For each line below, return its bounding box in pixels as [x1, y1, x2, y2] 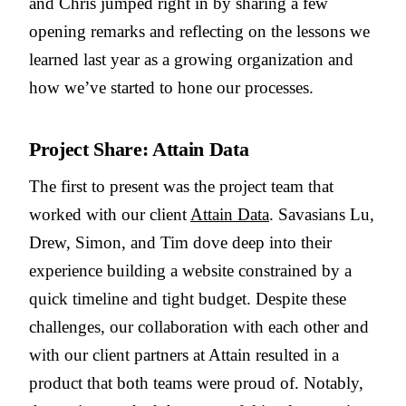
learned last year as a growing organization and [29, 50, 353, 70]
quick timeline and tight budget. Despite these [29, 289, 346, 309]
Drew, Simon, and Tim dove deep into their [29, 233, 332, 253]
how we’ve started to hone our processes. [29, 78, 318, 98]
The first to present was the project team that [29, 177, 333, 197]
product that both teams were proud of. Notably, [29, 373, 363, 393]
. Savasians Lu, [269, 205, 374, 225]
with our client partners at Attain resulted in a [29, 345, 339, 365]
